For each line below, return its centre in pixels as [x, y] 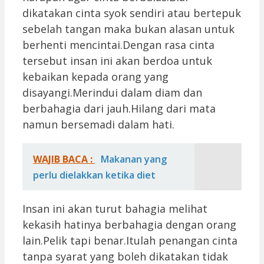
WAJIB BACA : [64, 159]
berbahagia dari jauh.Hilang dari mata [119, 108]
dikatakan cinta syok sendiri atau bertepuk [132, 13]
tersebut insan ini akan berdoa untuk [117, 60]
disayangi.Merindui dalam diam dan [114, 92]
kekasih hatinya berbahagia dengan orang [129, 224]
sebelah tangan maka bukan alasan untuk [128, 29]
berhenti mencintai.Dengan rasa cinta [118, 44]
